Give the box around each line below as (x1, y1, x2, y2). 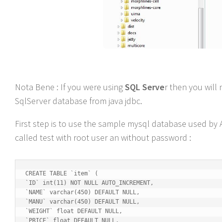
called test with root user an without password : (15, 131, 191, 143)
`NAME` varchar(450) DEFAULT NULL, (25, 188, 140, 196)
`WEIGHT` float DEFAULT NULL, (25, 207, 122, 215)
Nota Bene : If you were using (15, 81, 125, 93)
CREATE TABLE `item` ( (25, 169, 98, 177)
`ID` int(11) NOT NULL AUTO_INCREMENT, (25, 179, 154, 186)
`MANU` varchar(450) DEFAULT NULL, (25, 198, 140, 205)
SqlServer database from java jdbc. (15, 95, 142, 107)
